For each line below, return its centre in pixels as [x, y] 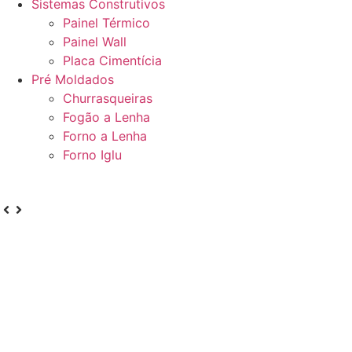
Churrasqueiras [108, 98]
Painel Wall [95, 42]
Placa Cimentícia [112, 60]
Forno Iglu [92, 155]
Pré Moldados [73, 79]
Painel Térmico [106, 23]
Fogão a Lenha [106, 117]
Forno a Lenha [105, 136]
